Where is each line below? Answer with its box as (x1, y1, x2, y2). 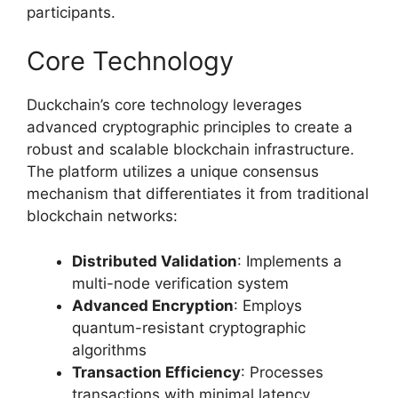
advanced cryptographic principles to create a (27, 118, 353, 137)
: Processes (241, 362, 323, 381)
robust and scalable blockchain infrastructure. (27, 140, 354, 159)
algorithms (72, 340, 147, 359)
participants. (27, 3, 115, 21)
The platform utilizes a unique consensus (27, 163, 319, 181)
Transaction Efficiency (72, 362, 241, 381)
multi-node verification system (72, 274, 289, 292)
